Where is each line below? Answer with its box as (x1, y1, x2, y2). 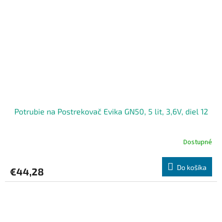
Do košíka (177, 163, 207, 171)
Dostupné (183, 137, 212, 148)
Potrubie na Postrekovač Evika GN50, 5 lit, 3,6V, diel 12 (14, 106, 208, 116)
